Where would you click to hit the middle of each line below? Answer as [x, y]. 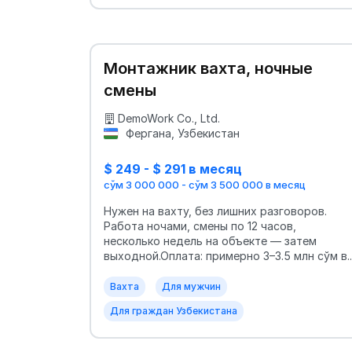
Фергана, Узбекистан [181, 134]
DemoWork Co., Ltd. [169, 119]
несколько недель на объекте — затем [210, 240]
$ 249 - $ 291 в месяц [173, 169]
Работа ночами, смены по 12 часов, [200, 225]
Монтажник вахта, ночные [208, 69]
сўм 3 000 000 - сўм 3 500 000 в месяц [205, 184]
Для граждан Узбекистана [174, 310]
